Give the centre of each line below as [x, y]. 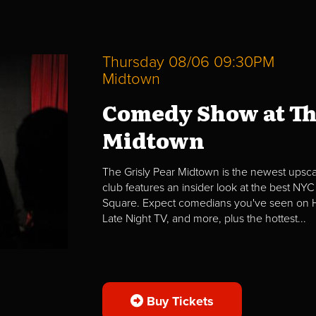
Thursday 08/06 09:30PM [188, 62]
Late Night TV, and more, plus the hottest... [204, 218]
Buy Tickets [178, 301]
